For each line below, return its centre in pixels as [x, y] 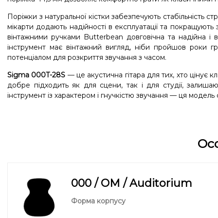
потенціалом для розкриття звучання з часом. [87, 57]
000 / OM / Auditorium [132, 183]
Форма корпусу [98, 201]
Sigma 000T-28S [36, 75]
